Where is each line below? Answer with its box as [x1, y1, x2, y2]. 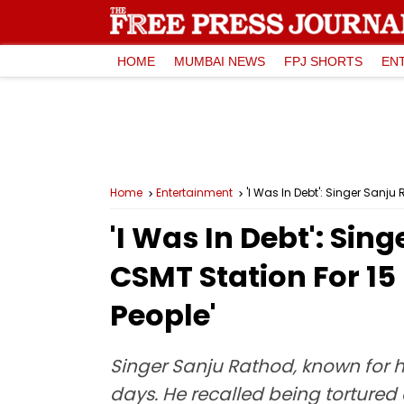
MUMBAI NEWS [174, 53, 265, 69]
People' [110, 295, 216, 335]
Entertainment [156, 185, 233, 200]
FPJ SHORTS [284, 53, 363, 69]
